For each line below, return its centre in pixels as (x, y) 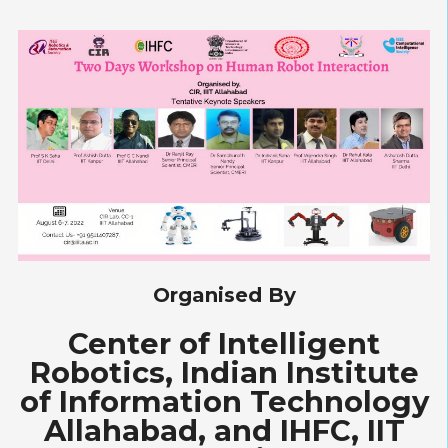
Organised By (224, 295)
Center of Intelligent (224, 344)
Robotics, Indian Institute (224, 373)
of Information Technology (224, 402)
